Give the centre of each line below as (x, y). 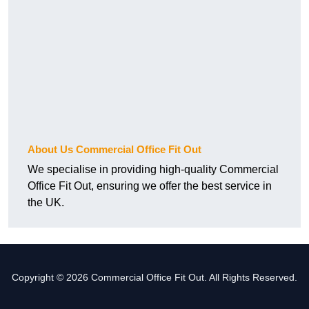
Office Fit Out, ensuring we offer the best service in (150, 186)
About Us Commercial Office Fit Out (114, 150)
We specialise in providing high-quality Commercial (153, 170)
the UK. (46, 203)
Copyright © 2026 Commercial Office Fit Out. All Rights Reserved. (154, 278)
